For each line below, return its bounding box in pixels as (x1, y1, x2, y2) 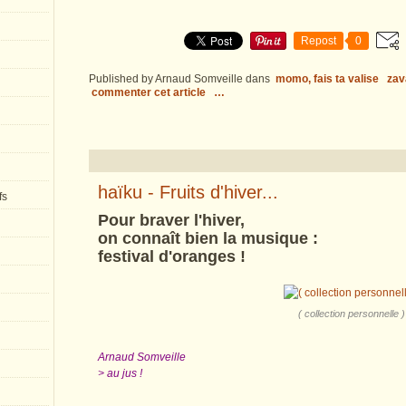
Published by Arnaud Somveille (89, 72, 243, 85)
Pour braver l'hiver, (98, 211, 245, 229)
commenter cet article (92, 86, 208, 99)
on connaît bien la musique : (98, 229, 318, 247)
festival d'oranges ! (98, 247, 246, 266)
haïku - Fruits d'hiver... (98, 182, 278, 202)
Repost (301, 34, 336, 47)
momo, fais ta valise (275, 72, 379, 85)
